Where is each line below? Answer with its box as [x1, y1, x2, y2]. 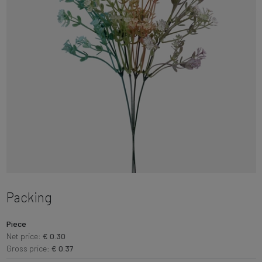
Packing [6, 188, 52, 205]
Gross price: [6, 243, 51, 253]
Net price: [6, 230, 43, 241]
